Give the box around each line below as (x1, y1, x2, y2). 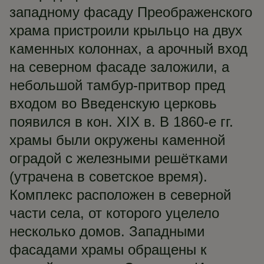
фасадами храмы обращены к (9, 242, 207, 258)
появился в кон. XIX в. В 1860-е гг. (9, 114, 233, 130)
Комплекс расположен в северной (9, 187, 231, 203)
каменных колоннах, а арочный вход (9, 41, 247, 57)
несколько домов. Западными (9, 223, 204, 239)
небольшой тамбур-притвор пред (9, 77, 225, 93)
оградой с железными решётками (9, 150, 227, 166)
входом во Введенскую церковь (9, 95, 217, 111)
